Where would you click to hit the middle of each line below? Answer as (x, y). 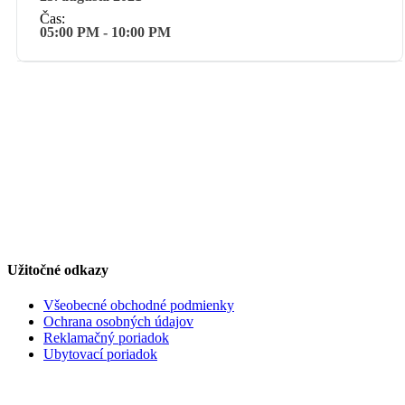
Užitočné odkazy (58, 270)
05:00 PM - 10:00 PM (105, 32)
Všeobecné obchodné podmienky (139, 306)
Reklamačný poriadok (106, 338)
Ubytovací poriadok (100, 354)
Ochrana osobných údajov (118, 322)
